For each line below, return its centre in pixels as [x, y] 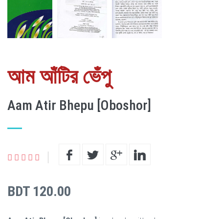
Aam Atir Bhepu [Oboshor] [79, 106]
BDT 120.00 [39, 192]
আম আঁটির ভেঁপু [59, 77]
